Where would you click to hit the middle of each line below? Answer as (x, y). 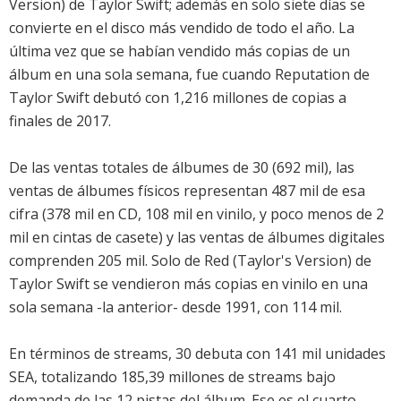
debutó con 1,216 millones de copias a (218, 98)
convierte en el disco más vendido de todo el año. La (182, 28)
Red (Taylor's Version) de (288, 261)
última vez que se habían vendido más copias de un (179, 51)
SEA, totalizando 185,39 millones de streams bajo (172, 377)
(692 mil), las (311, 168)
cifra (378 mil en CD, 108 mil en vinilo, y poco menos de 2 (196, 214)
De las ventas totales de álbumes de (131, 168)
